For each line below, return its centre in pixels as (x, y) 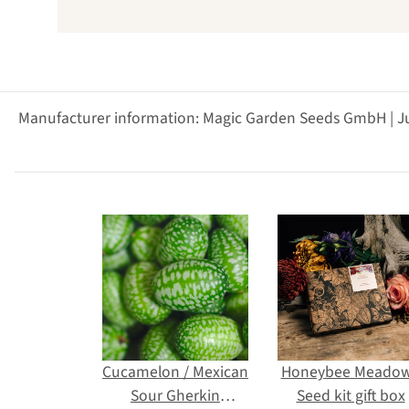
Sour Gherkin (175, 395)
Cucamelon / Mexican (175, 372)
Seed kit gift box (351, 395)
